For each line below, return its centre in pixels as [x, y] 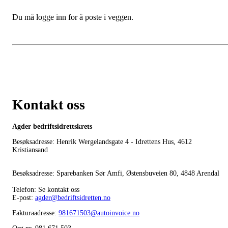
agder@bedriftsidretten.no [73, 197]
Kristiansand [30, 150]
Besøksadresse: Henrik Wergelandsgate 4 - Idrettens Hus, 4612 [102, 141]
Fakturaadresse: [35, 213]
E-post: [24, 197]
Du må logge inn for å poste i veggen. [73, 17]
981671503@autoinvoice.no [99, 213]
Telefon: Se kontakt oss [46, 189]
